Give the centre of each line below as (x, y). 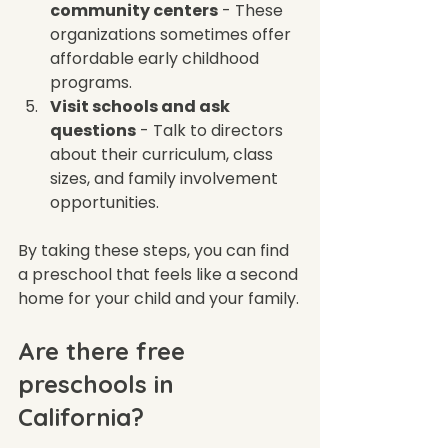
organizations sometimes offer (172, 34)
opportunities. (108, 202)
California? (81, 416)
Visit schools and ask (141, 106)
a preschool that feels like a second (160, 274)
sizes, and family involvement (166, 178)
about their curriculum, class (163, 154)
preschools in (99, 383)
